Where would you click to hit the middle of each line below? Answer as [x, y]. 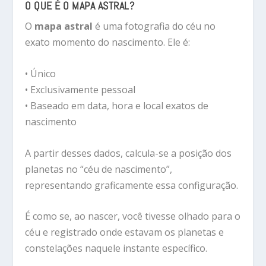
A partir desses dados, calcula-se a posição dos [129, 153]
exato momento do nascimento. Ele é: [108, 42]
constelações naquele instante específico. [116, 248]
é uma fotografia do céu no [154, 26]
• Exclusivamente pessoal [80, 90]
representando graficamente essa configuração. [132, 185]
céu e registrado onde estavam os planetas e [125, 232]
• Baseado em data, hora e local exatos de [117, 106]
